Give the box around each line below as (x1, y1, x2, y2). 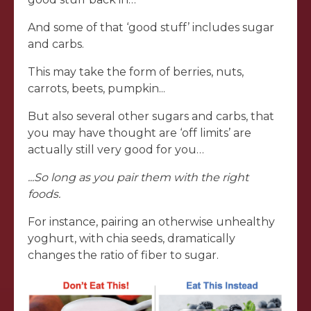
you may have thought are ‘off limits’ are (28, 126, 251, 140)
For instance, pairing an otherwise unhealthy (28, 215, 275, 228)
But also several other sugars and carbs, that (28, 109, 274, 123)
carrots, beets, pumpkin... (28, 81, 165, 95)
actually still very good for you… (28, 142, 204, 156)
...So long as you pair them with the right (28, 170, 249, 184)
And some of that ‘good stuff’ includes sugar (28, 20, 274, 34)
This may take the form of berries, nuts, (28, 65, 244, 78)
